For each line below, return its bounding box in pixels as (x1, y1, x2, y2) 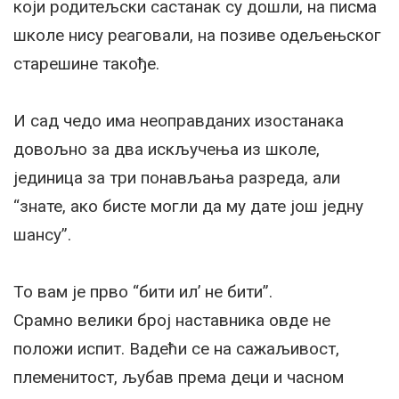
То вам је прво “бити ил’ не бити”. (13, 281, 273, 303)
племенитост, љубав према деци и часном (13, 367, 344, 388)
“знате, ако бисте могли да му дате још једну (13, 196, 363, 217)
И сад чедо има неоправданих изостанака (13, 110, 344, 132)
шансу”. (13, 224, 71, 246)
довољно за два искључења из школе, (13, 139, 320, 160)
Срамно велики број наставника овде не (13, 310, 330, 331)
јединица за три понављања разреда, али (13, 167, 340, 189)
